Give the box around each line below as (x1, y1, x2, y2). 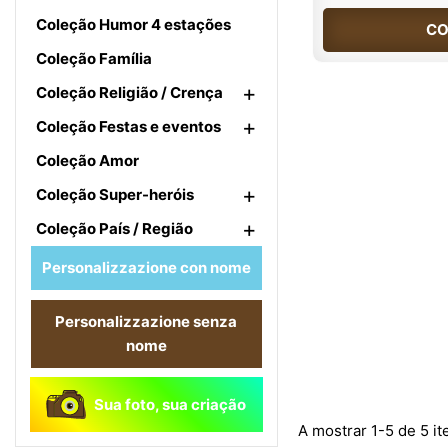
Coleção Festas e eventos (36, 117, 221, 136)
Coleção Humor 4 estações (36, 15, 231, 34)
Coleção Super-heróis (36, 185, 194, 204)
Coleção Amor (36, 151, 139, 170)
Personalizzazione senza (55, 312, 238, 331)
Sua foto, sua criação (94, 394, 247, 414)
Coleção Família (36, 49, 152, 68)
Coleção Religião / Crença (36, 83, 223, 102)
